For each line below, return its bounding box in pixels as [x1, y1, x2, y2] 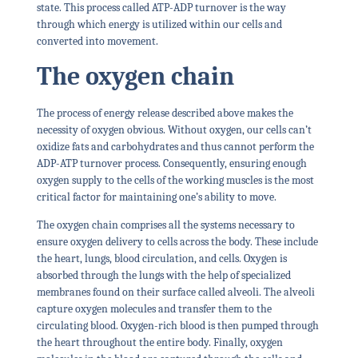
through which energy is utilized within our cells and [36, 18, 282, 32]
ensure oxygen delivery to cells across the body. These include [36, 235, 318, 249]
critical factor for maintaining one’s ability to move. [36, 189, 279, 204]
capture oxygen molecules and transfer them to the [36, 302, 272, 316]
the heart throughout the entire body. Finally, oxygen [36, 336, 283, 350]
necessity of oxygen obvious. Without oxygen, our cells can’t [36, 122, 312, 137]
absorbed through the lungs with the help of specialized [36, 268, 291, 283]
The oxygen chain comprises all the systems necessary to [36, 218, 295, 233]
